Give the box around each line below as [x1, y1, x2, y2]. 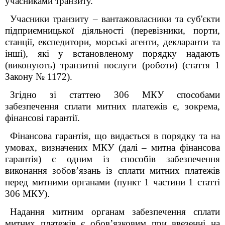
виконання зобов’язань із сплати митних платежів [5, 165, 220, 176]
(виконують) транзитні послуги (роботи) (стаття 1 [5, 60, 220, 70]
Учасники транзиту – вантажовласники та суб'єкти [10, 14, 220, 24]
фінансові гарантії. [5, 113, 80, 123]
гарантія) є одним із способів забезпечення [5, 154, 220, 164]
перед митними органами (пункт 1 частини [5, 177, 185, 187]
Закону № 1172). [5, 71, 72, 82]
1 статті [188, 177, 220, 187]
